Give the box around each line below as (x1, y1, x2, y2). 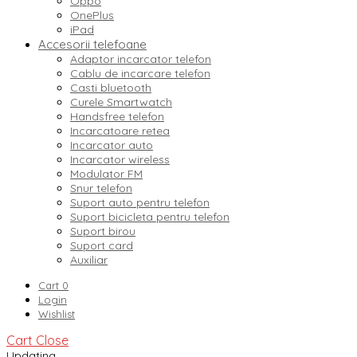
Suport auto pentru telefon (70, 195, 210, 210)
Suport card (70, 238, 133, 253)
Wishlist (38, 308, 75, 321)
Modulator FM (70, 167, 143, 182)
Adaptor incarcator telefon (70, 52, 211, 67)
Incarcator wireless (70, 152, 170, 167)
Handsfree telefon (70, 109, 164, 124)
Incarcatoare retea (70, 124, 170, 139)
